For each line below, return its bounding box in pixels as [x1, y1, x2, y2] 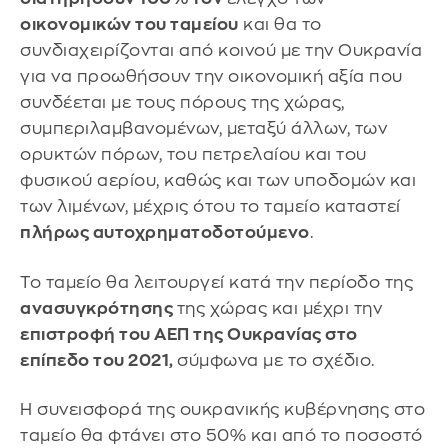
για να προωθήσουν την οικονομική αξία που [20, 68, 403, 86]
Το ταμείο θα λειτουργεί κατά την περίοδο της [20, 273, 413, 291]
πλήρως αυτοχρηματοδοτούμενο [20, 224, 310, 242]
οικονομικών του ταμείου [20, 16, 239, 34]
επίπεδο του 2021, [20, 351, 177, 369]
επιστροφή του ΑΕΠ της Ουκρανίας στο [20, 325, 358, 343]
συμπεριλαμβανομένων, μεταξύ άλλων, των [20, 120, 387, 138]
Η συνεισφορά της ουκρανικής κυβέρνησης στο [20, 401, 425, 419]
